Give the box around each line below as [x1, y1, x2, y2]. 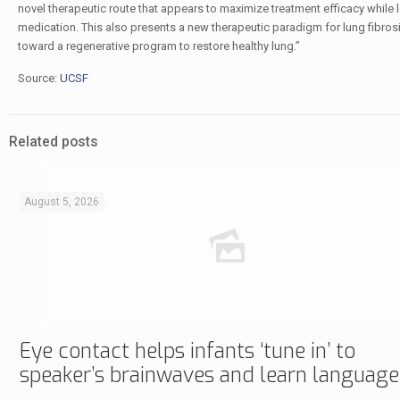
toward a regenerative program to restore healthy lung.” [17, 39, 300, 53]
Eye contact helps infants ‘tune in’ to [20, 337, 355, 365]
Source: [17, 71, 60, 85]
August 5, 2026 [24, 196, 99, 208]
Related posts [9, 134, 98, 150]
